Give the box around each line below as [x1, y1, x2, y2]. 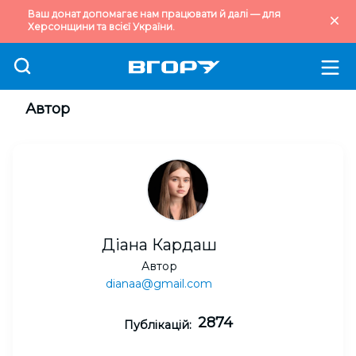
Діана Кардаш [101, 235, 217, 254]
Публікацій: [123, 318, 192, 332]
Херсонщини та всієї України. [28, 21, 175, 33]
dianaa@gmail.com [106, 277, 212, 291]
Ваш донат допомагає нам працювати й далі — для [28, 8, 281, 20]
